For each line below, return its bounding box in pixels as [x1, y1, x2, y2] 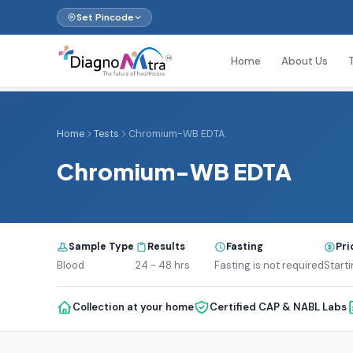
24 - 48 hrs [136, 258, 190, 272]
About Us [281, 54, 328, 68]
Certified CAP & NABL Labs [210, 300, 347, 314]
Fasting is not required [214, 258, 324, 272]
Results [147, 240, 185, 253]
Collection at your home [72, 300, 194, 314]
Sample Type [69, 240, 134, 253]
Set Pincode [76, 11, 134, 24]
